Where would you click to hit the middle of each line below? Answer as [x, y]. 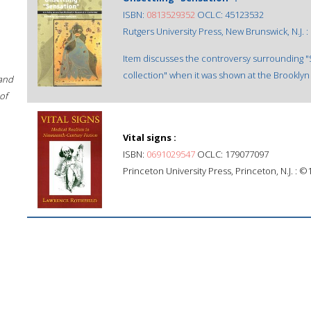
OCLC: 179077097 [232, 154]
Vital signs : [150, 137]
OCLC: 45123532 [229, 15]
